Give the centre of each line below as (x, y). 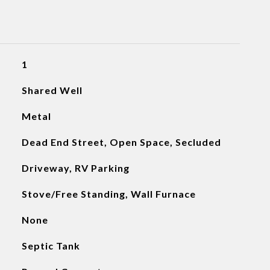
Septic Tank (51, 246)
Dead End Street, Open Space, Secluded (121, 142)
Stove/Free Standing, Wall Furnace (108, 194)
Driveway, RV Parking (75, 168)
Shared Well (52, 90)
